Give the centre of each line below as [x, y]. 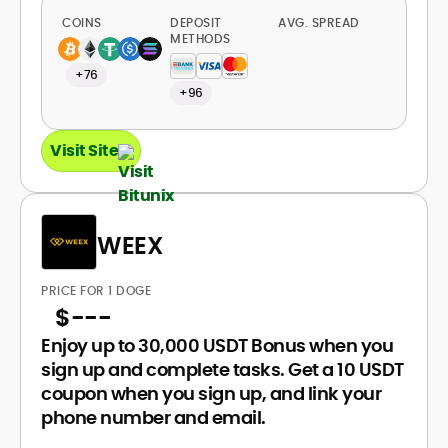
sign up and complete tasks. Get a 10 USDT [222, 369]
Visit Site [84, 150]
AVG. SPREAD [320, 22]
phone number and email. [153, 417]
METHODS [200, 38]
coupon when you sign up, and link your [211, 393]
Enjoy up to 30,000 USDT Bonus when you [217, 345]
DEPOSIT [196, 22]
